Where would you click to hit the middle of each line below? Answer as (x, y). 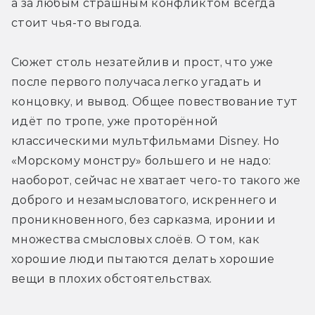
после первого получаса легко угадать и (137, 82)
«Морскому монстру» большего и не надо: (141, 160)
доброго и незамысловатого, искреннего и (144, 200)
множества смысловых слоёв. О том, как (135, 239)
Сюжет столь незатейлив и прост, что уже (142, 62)
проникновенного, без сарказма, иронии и (144, 219)
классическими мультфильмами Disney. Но (146, 141)
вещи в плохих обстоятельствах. (112, 278)
